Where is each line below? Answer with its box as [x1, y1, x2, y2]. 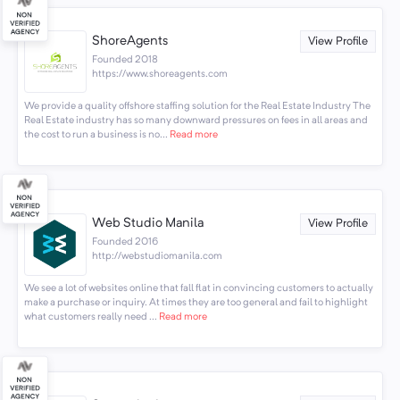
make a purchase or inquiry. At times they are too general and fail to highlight [23, 297, 368, 308]
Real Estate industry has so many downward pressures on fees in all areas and [23, 114, 368, 126]
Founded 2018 [92, 54, 159, 65]
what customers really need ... [23, 312, 157, 322]
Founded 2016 [92, 236, 159, 247]
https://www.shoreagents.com [92, 68, 229, 79]
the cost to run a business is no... [23, 129, 168, 140]
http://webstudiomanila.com [92, 250, 223, 262]
